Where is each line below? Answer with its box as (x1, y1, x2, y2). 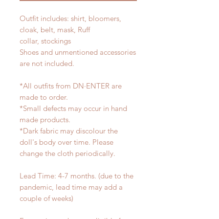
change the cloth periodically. (20, 149, 119, 158)
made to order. (20, 92, 68, 102)
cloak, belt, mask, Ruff (20, 25, 90, 35)
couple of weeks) (20, 194, 73, 203)
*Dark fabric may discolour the (20, 126, 118, 136)
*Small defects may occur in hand (20, 104, 127, 113)
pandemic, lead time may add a (20, 182, 123, 192)
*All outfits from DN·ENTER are (20, 81, 122, 91)
